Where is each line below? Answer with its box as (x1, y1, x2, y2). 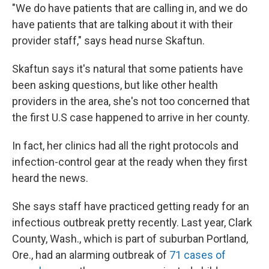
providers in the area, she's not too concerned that (12, 95, 250, 107)
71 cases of (169, 249, 226, 261)
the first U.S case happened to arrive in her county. (12, 111, 250, 124)
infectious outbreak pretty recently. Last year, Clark (12, 216, 252, 229)
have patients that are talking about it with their (12, 18, 233, 31)
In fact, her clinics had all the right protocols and (12, 139, 238, 152)
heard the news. (12, 172, 88, 184)
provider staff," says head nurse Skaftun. (12, 34, 205, 47)
